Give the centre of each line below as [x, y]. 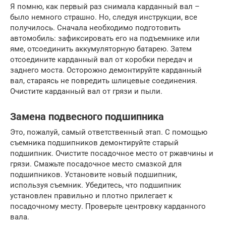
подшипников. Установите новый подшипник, [94, 174]
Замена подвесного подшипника [87, 117]
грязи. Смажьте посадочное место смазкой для [96, 164]
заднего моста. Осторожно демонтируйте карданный [106, 70]
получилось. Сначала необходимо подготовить [95, 27]
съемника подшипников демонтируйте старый [94, 143]
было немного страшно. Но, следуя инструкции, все [104, 17]
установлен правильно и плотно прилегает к [91, 195]
